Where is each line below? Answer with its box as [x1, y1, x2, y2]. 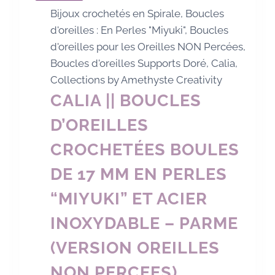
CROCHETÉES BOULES [50, 140, 240, 160]
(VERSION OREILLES [50, 238, 220, 258]
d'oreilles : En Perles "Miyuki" [50, 24, 185, 37]
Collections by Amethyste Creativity [50, 74, 223, 87]
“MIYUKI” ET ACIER [50, 189, 208, 209]
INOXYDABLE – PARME [50, 214, 239, 233]
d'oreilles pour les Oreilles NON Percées [50, 41, 244, 53]
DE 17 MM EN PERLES [50, 165, 228, 184]
